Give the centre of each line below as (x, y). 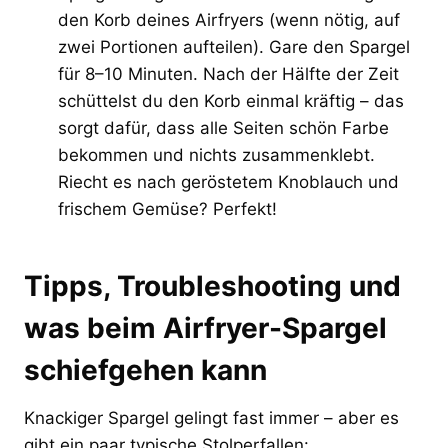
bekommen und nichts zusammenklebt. (216, 154)
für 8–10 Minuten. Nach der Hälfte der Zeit (228, 73)
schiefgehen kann (145, 369)
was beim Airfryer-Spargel (205, 327)
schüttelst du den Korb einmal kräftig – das (231, 100)
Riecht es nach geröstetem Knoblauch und (228, 181)
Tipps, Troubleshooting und (212, 285)
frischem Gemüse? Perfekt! (167, 208)
